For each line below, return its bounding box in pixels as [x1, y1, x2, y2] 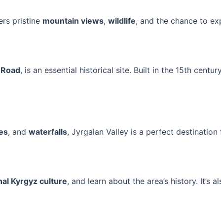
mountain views [42, 16, 104, 26]
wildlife [108, 16, 136, 26]
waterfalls [29, 127, 67, 137]
